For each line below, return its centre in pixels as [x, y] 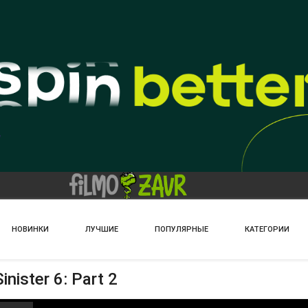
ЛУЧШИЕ [102, 229]
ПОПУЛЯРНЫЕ [181, 229]
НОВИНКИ [30, 229]
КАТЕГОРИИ [267, 229]
